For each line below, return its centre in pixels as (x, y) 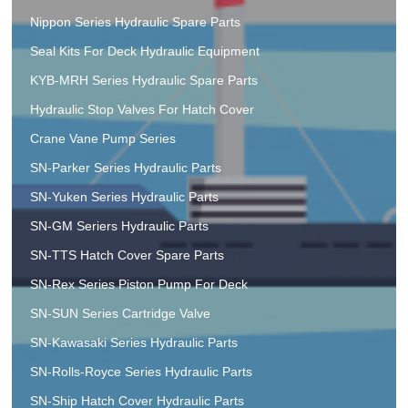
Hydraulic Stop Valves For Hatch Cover (143, 110)
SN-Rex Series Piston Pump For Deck (139, 285)
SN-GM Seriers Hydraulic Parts (120, 226)
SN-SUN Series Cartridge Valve (121, 314)
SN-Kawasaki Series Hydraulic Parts (134, 343)
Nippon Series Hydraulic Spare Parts (136, 22)
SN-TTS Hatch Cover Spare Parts (127, 255)
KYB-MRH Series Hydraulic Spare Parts (144, 81)
